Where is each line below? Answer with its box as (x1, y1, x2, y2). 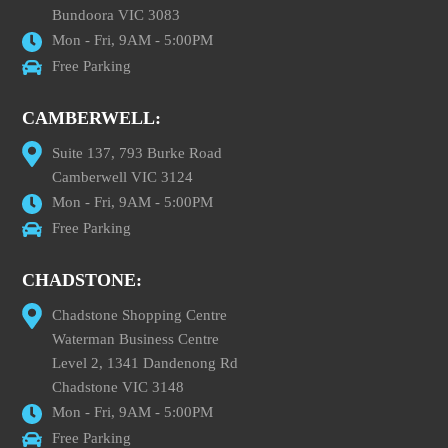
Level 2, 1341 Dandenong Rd (52, 355, 239, 371)
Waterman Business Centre (52, 331, 220, 347)
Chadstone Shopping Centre (52, 307, 228, 323)
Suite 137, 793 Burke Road (52, 145, 223, 161)
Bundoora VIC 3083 (52, 7, 181, 23)
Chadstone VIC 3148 (52, 379, 185, 395)
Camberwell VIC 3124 (52, 169, 194, 185)
